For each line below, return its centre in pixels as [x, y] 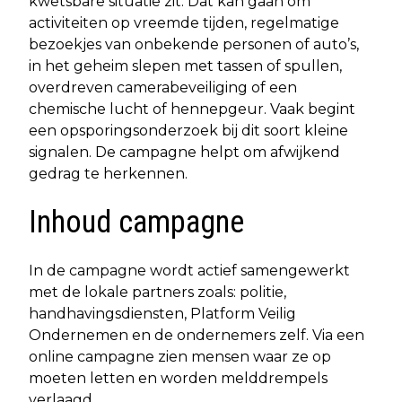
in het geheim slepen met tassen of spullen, [185, 66]
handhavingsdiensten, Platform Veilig [162, 313]
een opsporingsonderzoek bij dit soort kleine [188, 130]
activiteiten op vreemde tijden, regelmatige [184, 22]
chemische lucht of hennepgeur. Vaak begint [192, 109]
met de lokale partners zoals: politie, [157, 292]
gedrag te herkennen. [108, 173]
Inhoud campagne [136, 222]
